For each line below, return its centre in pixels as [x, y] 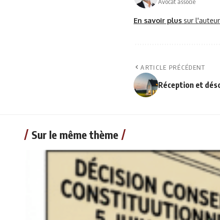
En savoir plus [159, 20]
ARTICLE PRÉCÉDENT [173, 67]
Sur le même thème [75, 135]
